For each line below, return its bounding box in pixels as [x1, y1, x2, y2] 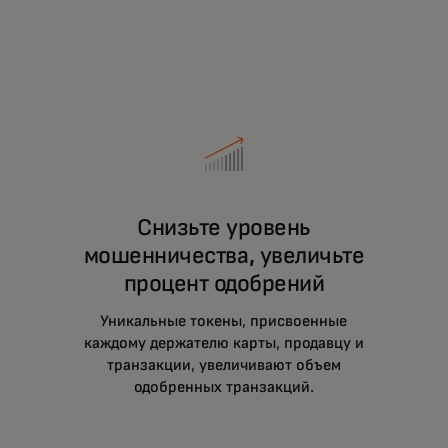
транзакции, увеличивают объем [106, 356, 341, 373]
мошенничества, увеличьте [83, 243, 365, 268]
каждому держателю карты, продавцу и [83, 334, 364, 351]
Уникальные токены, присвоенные [100, 312, 348, 329]
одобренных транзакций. [133, 378, 314, 395]
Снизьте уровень [137, 215, 311, 240]
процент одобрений [123, 271, 325, 296]
